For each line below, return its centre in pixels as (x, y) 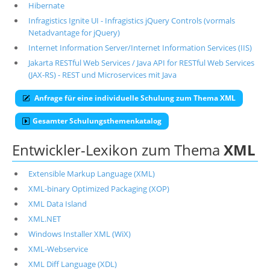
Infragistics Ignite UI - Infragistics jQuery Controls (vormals (131, 20)
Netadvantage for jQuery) (74, 33)
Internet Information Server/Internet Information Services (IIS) (140, 48)
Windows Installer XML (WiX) (79, 234)
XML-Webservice (58, 249)
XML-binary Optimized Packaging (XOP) (99, 189)
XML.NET (44, 219)
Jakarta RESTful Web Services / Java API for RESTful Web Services (141, 63)
